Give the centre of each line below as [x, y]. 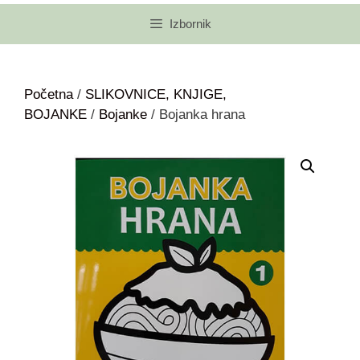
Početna [49, 95]
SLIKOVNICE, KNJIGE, [156, 95]
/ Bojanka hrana [196, 115]
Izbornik [191, 24]
